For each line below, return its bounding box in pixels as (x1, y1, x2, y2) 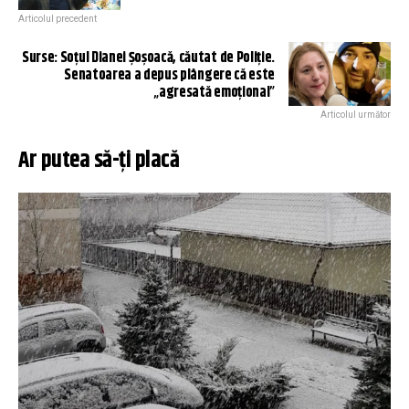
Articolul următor (320, 110, 391, 121)
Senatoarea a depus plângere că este (64, 64, 275, 88)
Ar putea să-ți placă (18, 143, 179, 179)
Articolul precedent (18, 14, 97, 25)
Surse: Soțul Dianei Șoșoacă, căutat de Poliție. (22, 47, 275, 70)
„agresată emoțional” (153, 81, 275, 105)
